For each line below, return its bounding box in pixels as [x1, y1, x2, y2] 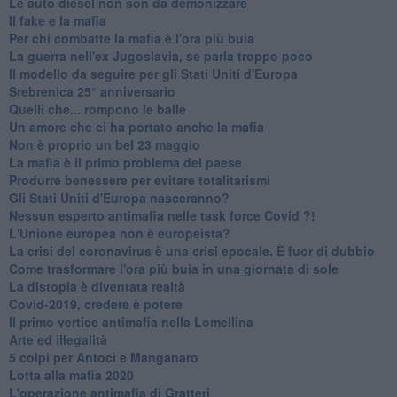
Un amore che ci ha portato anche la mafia [8, 117, 264, 136]
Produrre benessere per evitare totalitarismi [8, 170, 270, 189]
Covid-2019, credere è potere [8, 294, 183, 313]
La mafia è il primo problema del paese [8, 152, 242, 171]
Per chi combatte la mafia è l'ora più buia [8, 28, 254, 47]
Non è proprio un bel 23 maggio [8, 135, 200, 153]
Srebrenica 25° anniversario [8, 82, 175, 100]
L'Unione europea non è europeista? [8, 223, 230, 242]
